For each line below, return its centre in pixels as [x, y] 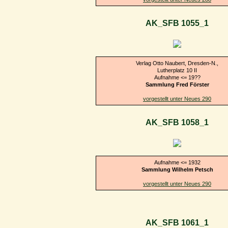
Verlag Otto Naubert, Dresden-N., [177, 63]
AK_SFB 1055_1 [177, 23]
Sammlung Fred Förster [177, 84]
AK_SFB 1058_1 [177, 123]
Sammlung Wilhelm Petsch [177, 169]
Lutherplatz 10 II [177, 70]
